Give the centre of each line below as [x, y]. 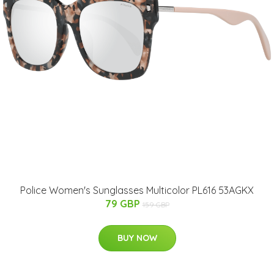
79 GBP [124, 203]
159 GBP [156, 204]
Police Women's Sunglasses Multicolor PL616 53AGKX [137, 190]
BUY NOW [137, 238]
